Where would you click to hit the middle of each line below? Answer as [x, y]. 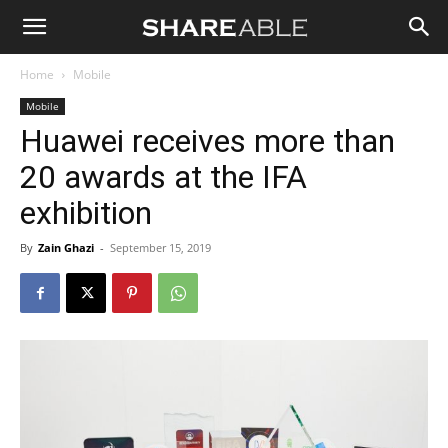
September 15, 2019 [160, 247]
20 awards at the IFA [163, 177]
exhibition [86, 213]
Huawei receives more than [207, 141]
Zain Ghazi [66, 247]
